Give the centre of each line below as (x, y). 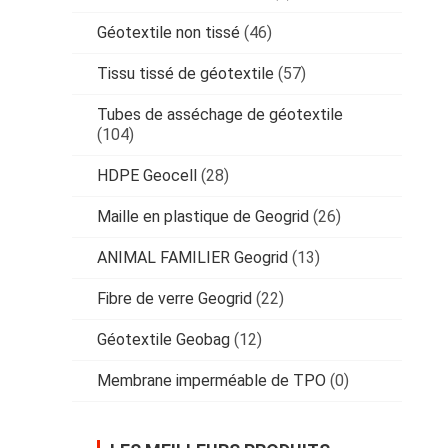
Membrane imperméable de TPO (211, 380)
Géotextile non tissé (168, 32)
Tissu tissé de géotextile (185, 73)
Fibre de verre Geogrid (174, 298)
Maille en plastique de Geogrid (203, 216)
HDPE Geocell (147, 175)
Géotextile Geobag (163, 339)
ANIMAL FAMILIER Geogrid (192, 257)
